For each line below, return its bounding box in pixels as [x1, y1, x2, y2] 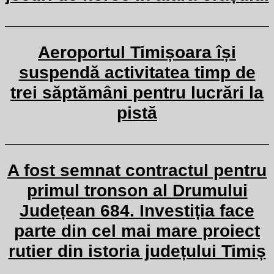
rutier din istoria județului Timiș [8, 242, 266, 261]
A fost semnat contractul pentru [7, 161, 267, 180]
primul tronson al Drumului [26, 181, 248, 200]
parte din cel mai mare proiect [14, 221, 260, 240]
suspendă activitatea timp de [18, 63, 256, 82]
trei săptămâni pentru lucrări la [10, 83, 264, 102]
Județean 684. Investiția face [20, 201, 254, 220]
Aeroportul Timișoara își [38, 43, 236, 62]
